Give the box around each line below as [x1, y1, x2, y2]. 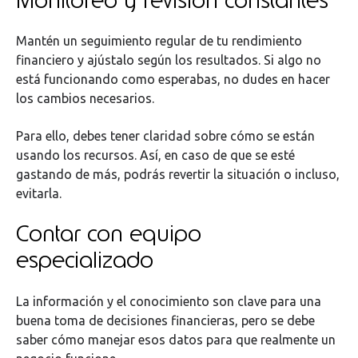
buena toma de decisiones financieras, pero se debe [16, 312, 315, 328]
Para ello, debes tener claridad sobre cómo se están [16, 128, 315, 143]
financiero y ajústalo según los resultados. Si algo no [16, 53, 321, 68]
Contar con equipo [16, 218, 201, 249]
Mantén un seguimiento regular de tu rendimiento [16, 34, 302, 49]
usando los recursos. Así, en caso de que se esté [16, 147, 295, 162]
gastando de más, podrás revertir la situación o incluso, [16, 166, 340, 181]
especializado [16, 245, 153, 276]
